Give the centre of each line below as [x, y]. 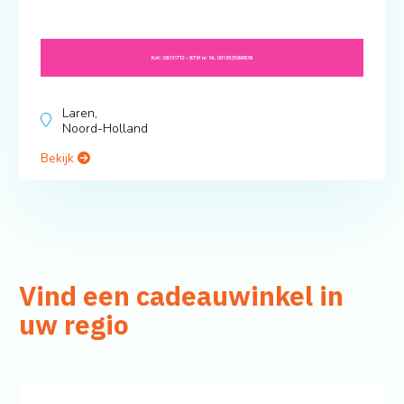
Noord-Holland [105, 129]
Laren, [79, 114]
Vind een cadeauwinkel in [181, 296]
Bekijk [59, 159]
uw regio [73, 325]
